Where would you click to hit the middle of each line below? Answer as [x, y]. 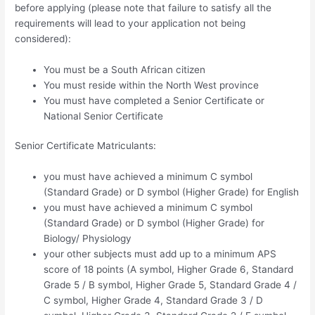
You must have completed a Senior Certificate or [154, 100]
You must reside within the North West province [152, 85]
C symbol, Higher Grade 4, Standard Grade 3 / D [154, 301]
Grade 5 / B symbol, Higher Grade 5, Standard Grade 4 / [171, 285]
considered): [43, 39]
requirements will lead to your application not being [130, 24]
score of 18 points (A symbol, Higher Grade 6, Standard [169, 270]
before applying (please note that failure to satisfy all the [143, 8]
